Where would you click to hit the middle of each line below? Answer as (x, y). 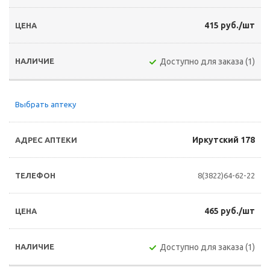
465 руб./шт (230, 211)
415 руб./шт (230, 25)
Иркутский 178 (224, 140)
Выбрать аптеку (46, 104)
